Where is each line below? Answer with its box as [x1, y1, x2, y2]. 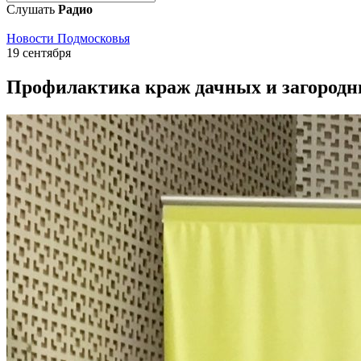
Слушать [6, 2, 58, 16]
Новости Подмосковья [6, 31, 130, 45]
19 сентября [6, 46, 71, 60]
